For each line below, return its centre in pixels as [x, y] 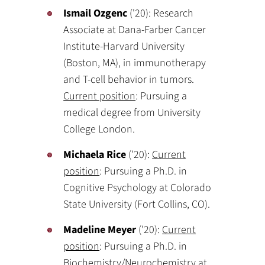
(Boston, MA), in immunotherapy [135, 63]
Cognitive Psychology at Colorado [138, 188]
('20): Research [161, 13]
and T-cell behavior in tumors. [129, 80]
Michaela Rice [95, 155]
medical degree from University [132, 113]
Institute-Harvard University [124, 46]
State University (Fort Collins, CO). [137, 204]
